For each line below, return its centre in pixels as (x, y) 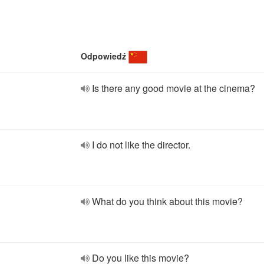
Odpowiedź (103, 56)
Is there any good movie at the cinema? (174, 88)
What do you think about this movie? (167, 201)
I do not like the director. (141, 145)
